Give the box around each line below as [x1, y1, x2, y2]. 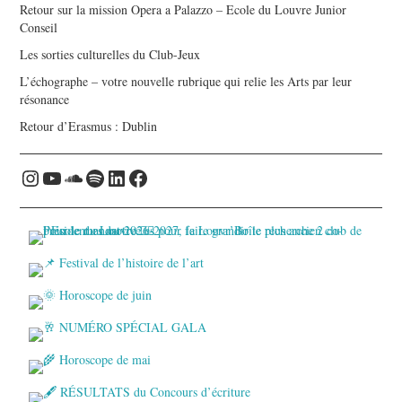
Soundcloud [62, 162, 166, 192]
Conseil [20, 18, 58, 36]
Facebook [127, 162, 211, 192]
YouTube [40, 162, 118, 192]
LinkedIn [105, 162, 186, 192]
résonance [20, 90, 70, 108]
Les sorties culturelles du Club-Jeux [20, 45, 201, 63]
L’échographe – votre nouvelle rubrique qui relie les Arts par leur [20, 72, 353, 90]
